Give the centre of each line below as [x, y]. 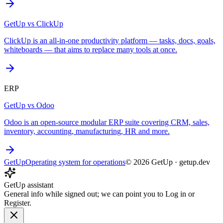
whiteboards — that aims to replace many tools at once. [91, 49]
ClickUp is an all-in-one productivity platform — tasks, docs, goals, [110, 40]
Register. [18, 203]
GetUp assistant [29, 185]
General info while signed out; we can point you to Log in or [99, 194]
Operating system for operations [75, 162]
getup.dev [195, 162]
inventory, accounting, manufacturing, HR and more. [87, 131]
